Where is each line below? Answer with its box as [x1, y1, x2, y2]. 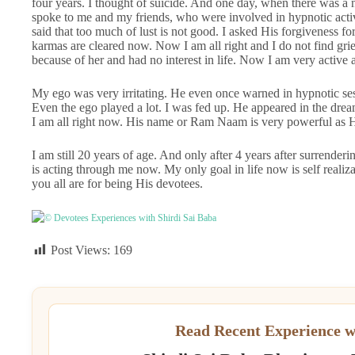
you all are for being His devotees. [32, 176, 203, 190]
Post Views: [51, 242, 110, 257]
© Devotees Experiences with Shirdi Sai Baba [44, 212, 216, 223]
